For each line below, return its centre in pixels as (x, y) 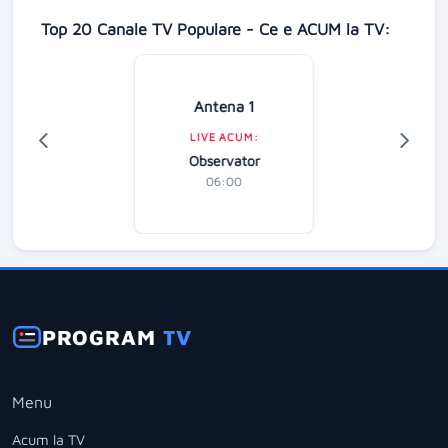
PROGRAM (103, 336)
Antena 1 (224, 106)
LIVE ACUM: (224, 137)
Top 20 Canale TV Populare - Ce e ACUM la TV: (215, 29)
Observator (224, 161)
